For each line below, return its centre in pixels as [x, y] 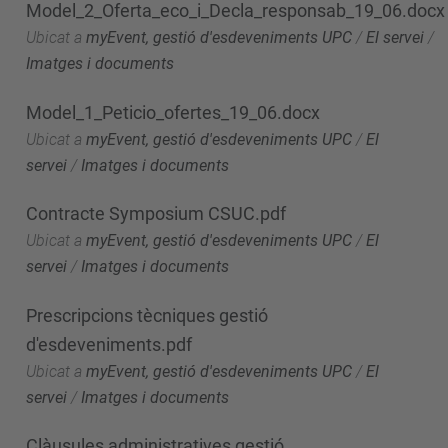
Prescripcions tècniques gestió [147, 315]
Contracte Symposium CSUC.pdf [156, 213]
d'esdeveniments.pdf [109, 344]
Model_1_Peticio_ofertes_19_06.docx [173, 112]
